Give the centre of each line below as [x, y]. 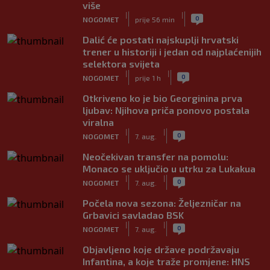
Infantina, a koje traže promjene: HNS [166, 261]
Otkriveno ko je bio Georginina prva [162, 98]
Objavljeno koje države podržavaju [161, 249]
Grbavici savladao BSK [133, 215]
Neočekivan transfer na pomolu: [155, 156]
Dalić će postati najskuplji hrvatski [161, 39]
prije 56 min [155, 19]
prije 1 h [148, 77]
